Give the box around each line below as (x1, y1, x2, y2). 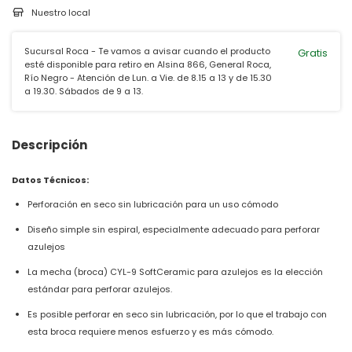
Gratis (298, 45, 328, 60)
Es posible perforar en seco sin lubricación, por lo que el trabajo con (27, 307, 327, 321)
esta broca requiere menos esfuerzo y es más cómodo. (27, 324, 273, 338)
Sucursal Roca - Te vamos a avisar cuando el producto (24, 44, 270, 57)
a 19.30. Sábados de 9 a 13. (24, 84, 143, 97)
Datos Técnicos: (12, 173, 89, 186)
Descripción (12, 136, 87, 153)
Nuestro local (31, 5, 90, 19)
